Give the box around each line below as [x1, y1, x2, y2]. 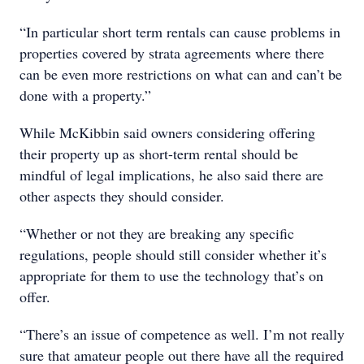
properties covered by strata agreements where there [19, 43, 324, 63]
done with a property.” [19, 85, 151, 105]
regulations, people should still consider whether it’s [19, 245, 327, 264]
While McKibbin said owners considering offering [19, 123, 315, 142]
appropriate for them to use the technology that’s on [19, 266, 323, 285]
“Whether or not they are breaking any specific [19, 223, 294, 243]
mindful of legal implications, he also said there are [19, 165, 323, 184]
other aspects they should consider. [19, 186, 224, 206]
